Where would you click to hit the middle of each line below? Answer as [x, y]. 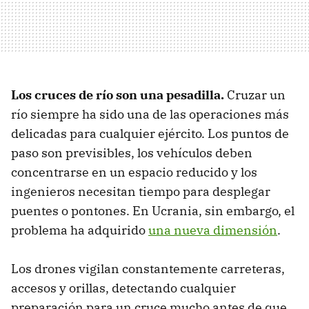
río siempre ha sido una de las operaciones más [150, 114]
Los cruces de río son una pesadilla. [118, 95]
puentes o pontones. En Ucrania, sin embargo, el [153, 211]
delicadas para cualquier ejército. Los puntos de [150, 134]
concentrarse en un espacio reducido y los [134, 172]
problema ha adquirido [80, 230]
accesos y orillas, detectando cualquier [123, 288]
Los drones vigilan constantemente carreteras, [148, 269]
